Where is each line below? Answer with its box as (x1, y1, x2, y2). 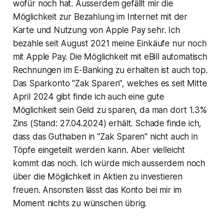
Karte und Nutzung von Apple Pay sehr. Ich (12, 25, 180, 35)
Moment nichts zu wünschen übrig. (12, 198, 147, 208)
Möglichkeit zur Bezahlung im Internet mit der (12, 11, 188, 22)
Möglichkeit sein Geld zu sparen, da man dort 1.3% (12, 105, 207, 115)
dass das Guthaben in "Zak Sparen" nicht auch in (12, 131, 198, 142)
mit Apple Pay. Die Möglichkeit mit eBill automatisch (12, 51, 207, 62)
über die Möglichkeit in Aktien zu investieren (12, 171, 183, 182)
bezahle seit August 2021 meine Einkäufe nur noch (12, 38, 207, 48)
